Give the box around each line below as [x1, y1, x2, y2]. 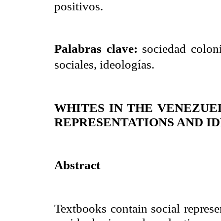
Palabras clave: [54, 41, 138, 55]
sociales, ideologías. [54, 57, 154, 71]
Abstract [54, 157, 100, 172]
